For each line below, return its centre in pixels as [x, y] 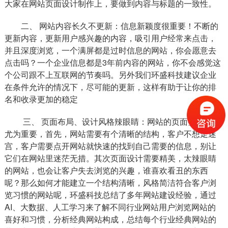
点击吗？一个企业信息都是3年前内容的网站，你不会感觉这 [112, 62]
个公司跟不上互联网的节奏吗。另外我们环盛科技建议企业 [110, 75]
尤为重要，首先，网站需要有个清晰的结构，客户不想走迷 [110, 134]
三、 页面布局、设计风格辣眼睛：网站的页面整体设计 [120, 121]
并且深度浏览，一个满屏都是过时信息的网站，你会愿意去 [110, 50]
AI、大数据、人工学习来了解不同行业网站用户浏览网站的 [110, 207]
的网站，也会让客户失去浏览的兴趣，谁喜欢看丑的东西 [106, 170]
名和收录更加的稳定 [41, 99]
